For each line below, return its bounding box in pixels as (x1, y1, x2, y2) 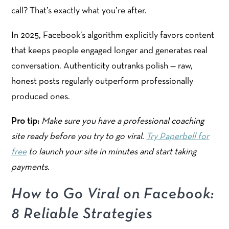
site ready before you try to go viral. (11, 132, 147, 141)
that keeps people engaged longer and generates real (11, 46, 208, 55)
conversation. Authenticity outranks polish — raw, (11, 61, 193, 71)
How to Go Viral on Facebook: (11, 187, 215, 201)
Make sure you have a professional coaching (41, 117, 204, 126)
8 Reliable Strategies (11, 207, 153, 221)
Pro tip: (11, 117, 40, 126)
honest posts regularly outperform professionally (11, 77, 194, 86)
